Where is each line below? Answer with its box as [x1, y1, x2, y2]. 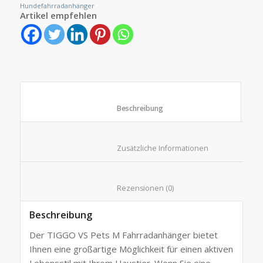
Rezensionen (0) [173, 183, 244, 193]
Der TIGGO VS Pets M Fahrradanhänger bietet [29, 228, 218, 241]
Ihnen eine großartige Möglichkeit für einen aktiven [29, 242, 233, 255]
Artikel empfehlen [19, 9, 97, 21]
